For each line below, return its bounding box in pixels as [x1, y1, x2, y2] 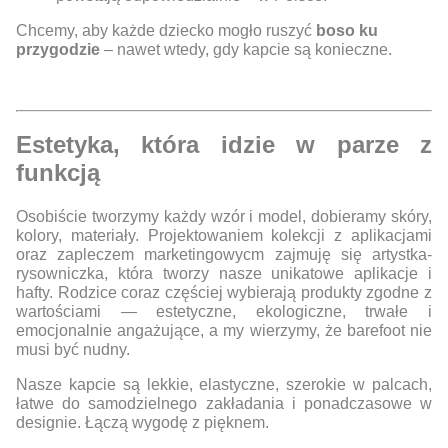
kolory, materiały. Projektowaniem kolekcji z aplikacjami [16, 227, 432, 245]
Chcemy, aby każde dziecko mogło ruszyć [16, 21, 316, 39]
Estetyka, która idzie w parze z [16, 131, 432, 159]
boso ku [316, 21, 378, 39]
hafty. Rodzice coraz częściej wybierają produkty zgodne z [16, 284, 432, 302]
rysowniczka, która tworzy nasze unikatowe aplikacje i [16, 265, 432, 283]
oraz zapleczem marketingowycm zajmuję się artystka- [16, 246, 432, 264]
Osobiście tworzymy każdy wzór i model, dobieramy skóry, [16, 208, 432, 226]
